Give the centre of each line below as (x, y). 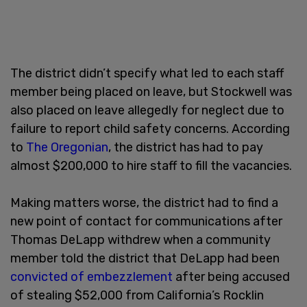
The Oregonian (67, 147)
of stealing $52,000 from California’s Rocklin (137, 295)
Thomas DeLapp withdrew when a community (140, 240)
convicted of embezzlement (91, 277)
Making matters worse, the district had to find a (144, 202)
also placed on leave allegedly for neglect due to (147, 110)
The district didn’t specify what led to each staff (147, 73)
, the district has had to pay (186, 147)
